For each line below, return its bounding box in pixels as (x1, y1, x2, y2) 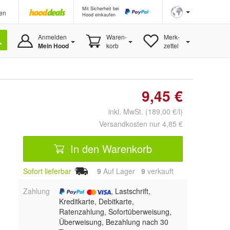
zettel (163, 41, 179, 50)
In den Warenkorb (67, 141, 152, 156)
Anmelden (37, 32, 67, 41)
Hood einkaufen (82, 11, 116, 18)
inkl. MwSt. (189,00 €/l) (100, 106, 183, 117)
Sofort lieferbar (23, 166, 71, 176)
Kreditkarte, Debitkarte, (59, 196, 134, 206)
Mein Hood (37, 41, 69, 50)
